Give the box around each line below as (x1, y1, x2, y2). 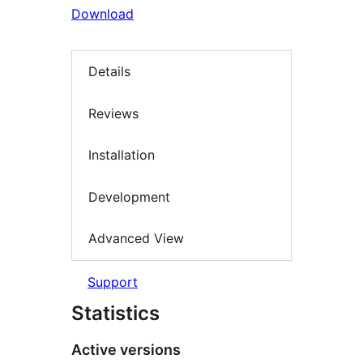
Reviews (88, 105, 139, 122)
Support (88, 273, 138, 290)
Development (88, 188, 170, 205)
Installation (88, 147, 155, 164)
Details (88, 63, 130, 80)
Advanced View (88, 230, 184, 247)
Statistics (71, 301, 160, 325)
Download (71, 6, 134, 22)
